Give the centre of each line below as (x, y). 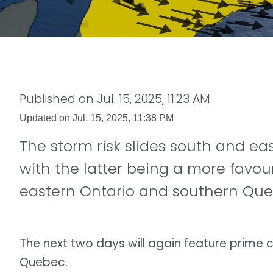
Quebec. (44, 263)
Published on (58, 99)
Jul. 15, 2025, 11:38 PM (123, 117)
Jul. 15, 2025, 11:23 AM (154, 99)
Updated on (46, 117)
